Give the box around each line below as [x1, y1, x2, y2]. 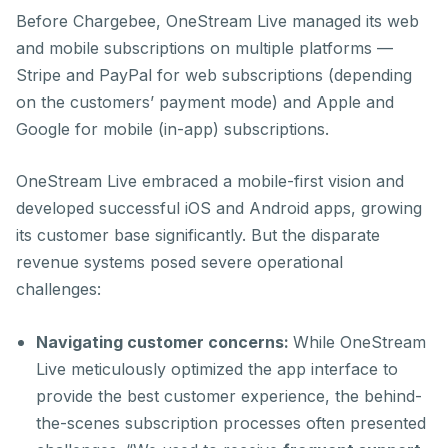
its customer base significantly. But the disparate [16, 225, 380, 245]
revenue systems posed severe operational [16, 252, 343, 272]
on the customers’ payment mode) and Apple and [16, 92, 394, 112]
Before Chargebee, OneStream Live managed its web [16, 11, 419, 31]
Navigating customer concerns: [36, 332, 293, 352]
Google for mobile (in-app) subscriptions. [16, 119, 329, 139]
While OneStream [293, 332, 426, 352]
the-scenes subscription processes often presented [36, 413, 426, 433]
